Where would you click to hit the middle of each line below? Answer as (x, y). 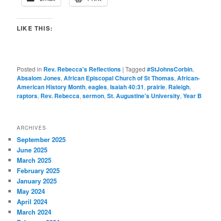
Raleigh (179, 87)
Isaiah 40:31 (127, 87)
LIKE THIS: (35, 28)
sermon (93, 96)
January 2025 (37, 181)
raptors (27, 96)
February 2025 (38, 170)
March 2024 (34, 212)
